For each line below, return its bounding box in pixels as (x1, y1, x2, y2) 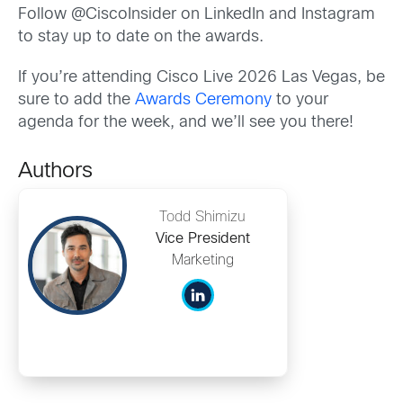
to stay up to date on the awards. (18, 29, 268, 45)
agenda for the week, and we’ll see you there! (18, 114, 358, 130)
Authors (18, 161, 93, 182)
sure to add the (18, 92, 135, 108)
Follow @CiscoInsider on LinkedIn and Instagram (18, 6, 375, 22)
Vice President (155, 231, 250, 246)
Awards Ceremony (135, 92, 272, 108)
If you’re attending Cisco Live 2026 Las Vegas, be (18, 69, 385, 85)
